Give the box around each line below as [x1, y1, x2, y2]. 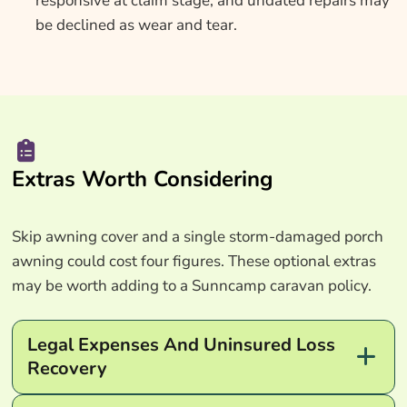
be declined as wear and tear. [35, 14, 237, 35]
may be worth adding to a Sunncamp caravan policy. [11, 274, 372, 296]
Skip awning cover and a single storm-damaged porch [11, 225, 383, 247]
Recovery [26, 355, 107, 381]
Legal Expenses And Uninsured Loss [26, 332, 335, 357]
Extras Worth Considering [11, 164, 273, 194]
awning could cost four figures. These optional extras [11, 250, 376, 272]
